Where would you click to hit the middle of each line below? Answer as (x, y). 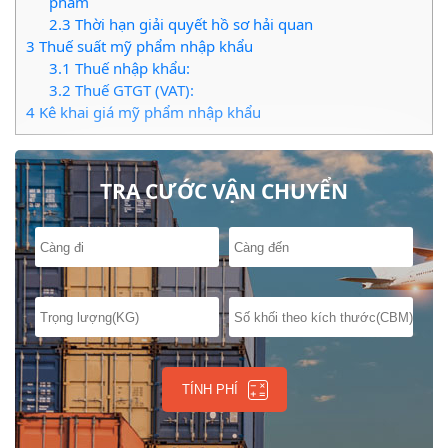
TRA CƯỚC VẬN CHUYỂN (224, 191)
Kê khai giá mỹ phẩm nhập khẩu (148, 112)
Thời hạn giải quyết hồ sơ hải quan (191, 24)
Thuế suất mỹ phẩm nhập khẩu (144, 46)
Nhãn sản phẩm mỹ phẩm (126, 134)
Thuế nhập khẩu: (130, 68)
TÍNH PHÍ (209, 390)
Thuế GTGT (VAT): (132, 90)
